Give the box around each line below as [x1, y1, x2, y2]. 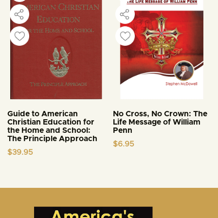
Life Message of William [113, 118, 201, 126]
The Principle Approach [7, 134, 97, 143]
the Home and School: [7, 126, 91, 134]
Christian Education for [7, 118, 94, 126]
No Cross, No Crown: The [113, 109, 208, 118]
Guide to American [7, 109, 78, 118]
